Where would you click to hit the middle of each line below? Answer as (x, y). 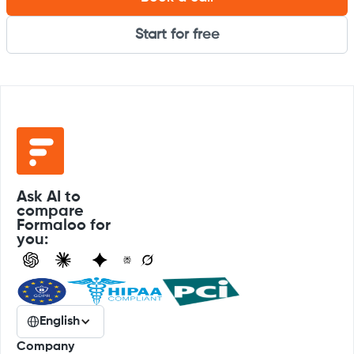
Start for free (177, 35)
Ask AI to (49, 198)
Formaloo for (64, 226)
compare (50, 212)
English (60, 322)
